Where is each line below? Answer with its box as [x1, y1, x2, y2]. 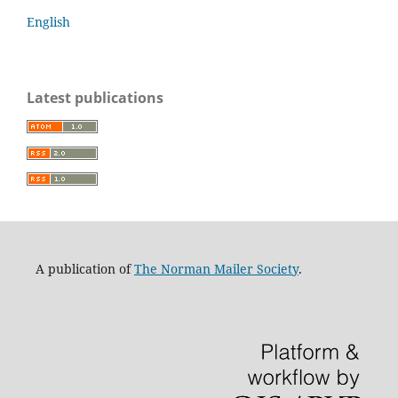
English [27, 12, 70, 30]
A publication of [35, 260, 134, 278]
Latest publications [27, 87, 163, 107]
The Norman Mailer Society [133, 260, 298, 278]
